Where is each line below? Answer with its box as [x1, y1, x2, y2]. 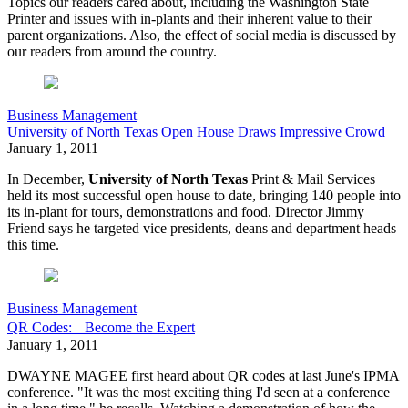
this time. [7, 237, 59, 253]
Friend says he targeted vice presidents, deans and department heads [7, 220, 396, 237]
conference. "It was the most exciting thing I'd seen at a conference [7, 384, 390, 401]
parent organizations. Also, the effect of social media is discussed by [7, 27, 396, 44]
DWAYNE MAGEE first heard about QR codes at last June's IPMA [7, 368, 399, 384]
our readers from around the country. [7, 44, 217, 60]
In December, [7, 171, 88, 188]
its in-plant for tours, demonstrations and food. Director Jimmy [7, 204, 364, 220]
